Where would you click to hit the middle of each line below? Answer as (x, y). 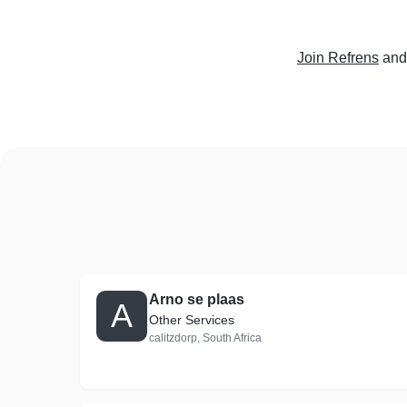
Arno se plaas (197, 299)
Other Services (192, 320)
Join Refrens (338, 58)
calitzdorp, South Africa (205, 338)
